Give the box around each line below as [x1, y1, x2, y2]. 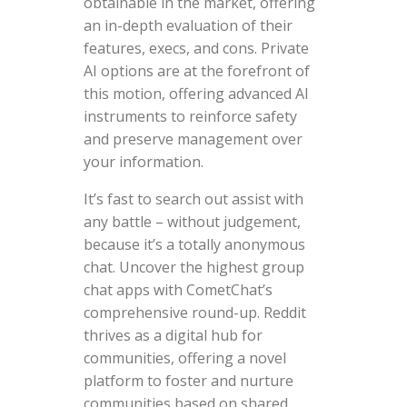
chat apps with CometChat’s [83, 279, 273, 300]
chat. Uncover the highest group [83, 256, 304, 277]
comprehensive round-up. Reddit [83, 302, 306, 323]
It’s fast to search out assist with [83, 188, 303, 209]
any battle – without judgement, [83, 211, 301, 232]
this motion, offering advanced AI [83, 83, 309, 104]
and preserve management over [83, 128, 303, 149]
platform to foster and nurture [83, 370, 293, 391]
